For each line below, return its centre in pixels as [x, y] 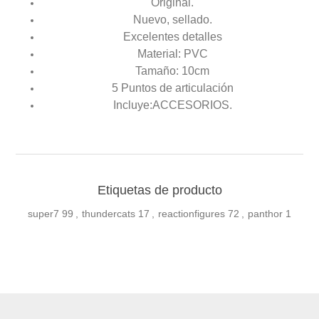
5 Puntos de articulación [172, 88]
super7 [43, 213]
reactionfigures [192, 213]
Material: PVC [172, 53]
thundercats [109, 213]
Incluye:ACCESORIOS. [172, 105]
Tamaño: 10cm [172, 70]
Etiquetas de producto [159, 190]
